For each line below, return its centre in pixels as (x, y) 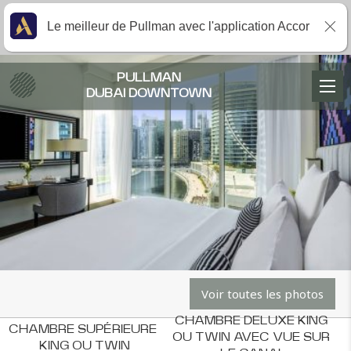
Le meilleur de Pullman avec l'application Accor (178, 26)
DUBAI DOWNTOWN (149, 94)
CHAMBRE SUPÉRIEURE (84, 329)
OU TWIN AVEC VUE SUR (253, 337)
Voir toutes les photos (262, 294)
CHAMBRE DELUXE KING (253, 321)
